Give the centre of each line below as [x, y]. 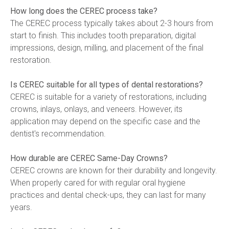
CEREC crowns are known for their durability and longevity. [114, 170]
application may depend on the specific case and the [105, 121]
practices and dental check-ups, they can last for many [108, 195]
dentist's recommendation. [58, 134]
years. [21, 207]
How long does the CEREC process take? [84, 11]
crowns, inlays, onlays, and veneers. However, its [96, 109]
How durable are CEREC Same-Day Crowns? [89, 158]
